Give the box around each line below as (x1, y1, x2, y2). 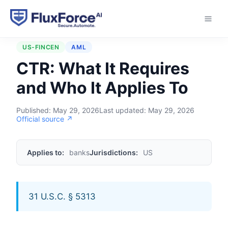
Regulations (50, 20, 89, 29)
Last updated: (99, 106, 148, 115)
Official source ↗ (16, 115, 73, 123)
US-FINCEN (22, 43, 60, 51)
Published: (16, 106, 53, 115)
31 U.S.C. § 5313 (28, 191, 96, 202)
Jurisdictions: (90, 148, 138, 157)
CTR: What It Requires (16, 59, 189, 78)
